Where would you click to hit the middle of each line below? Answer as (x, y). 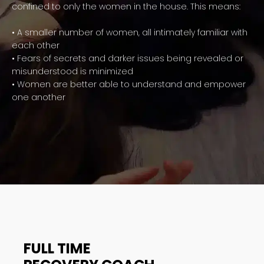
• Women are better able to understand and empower (129, 85)
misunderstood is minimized (72, 72)
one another (39, 98)
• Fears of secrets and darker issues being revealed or (128, 59)
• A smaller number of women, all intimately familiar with (130, 33)
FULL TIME (57, 248)
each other (36, 46)
